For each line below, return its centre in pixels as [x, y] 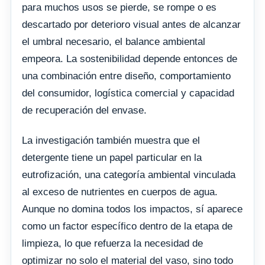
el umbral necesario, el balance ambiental [114, 42]
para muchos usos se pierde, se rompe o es [119, 8]
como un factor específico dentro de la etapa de [127, 227]
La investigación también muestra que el [111, 141]
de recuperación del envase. [84, 111]
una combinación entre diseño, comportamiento [126, 76]
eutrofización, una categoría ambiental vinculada [129, 175]
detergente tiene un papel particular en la [112, 158]
